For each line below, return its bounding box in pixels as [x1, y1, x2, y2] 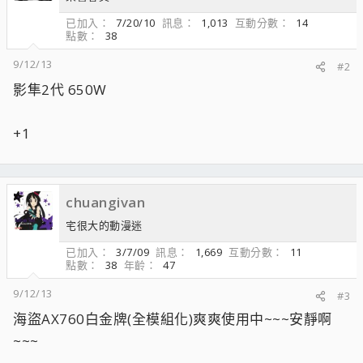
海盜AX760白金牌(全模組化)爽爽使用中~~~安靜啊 [13, 310, 332, 328]
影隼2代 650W [13, 80, 107, 99]
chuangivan [66, 193, 145, 211]
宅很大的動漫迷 [66, 218, 143, 233]
